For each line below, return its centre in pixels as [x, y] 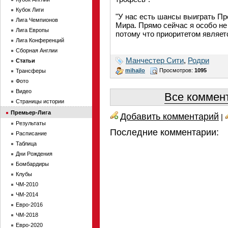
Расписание [31, 133]
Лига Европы [32, 30]
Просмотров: [176, 70]
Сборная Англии [37, 50]
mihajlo [135, 70]
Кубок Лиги [30, 10]
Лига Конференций [40, 40]
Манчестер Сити [155, 60]
